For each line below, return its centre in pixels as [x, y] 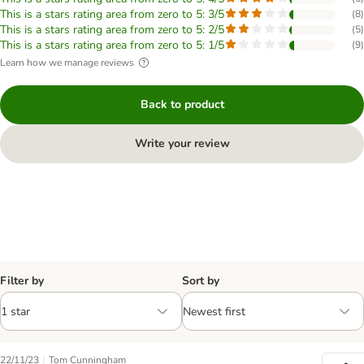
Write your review [182, 143]
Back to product [182, 104]
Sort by [201, 281]
